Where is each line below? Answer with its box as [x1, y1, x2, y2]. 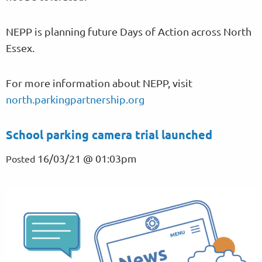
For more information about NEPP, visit [6, 76, 192, 89]
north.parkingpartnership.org [6, 92, 144, 105]
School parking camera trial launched [6, 126, 212, 142]
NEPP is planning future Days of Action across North [6, 25, 251, 37]
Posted [6, 152, 37, 164]
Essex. [6, 41, 35, 54]
